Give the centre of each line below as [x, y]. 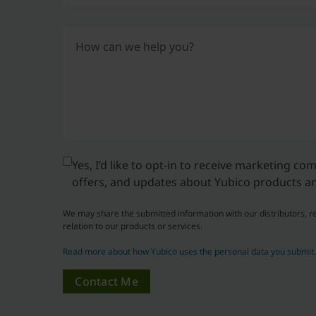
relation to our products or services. [133, 226]
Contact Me [107, 281]
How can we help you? [135, 47]
